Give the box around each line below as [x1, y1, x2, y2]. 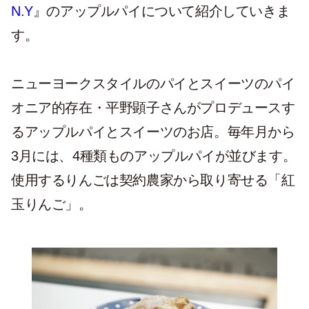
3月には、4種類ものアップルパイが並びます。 [11, 148, 297, 164]
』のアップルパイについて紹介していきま [32, 3, 290, 19]
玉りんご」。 [11, 197, 92, 212]
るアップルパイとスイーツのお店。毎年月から [11, 124, 295, 140]
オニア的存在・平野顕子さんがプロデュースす [11, 100, 295, 116]
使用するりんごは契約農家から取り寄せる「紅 [11, 172, 295, 188]
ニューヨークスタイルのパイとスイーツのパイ [11, 76, 295, 92]
